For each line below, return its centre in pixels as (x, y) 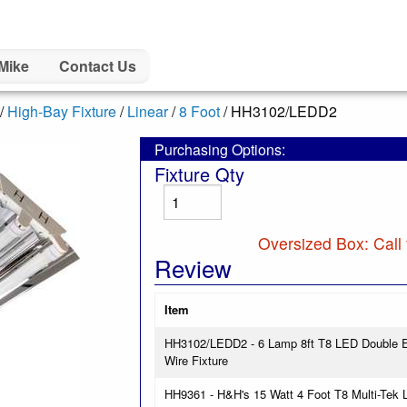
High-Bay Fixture (62, 111)
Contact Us (97, 66)
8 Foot (199, 111)
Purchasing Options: (219, 149)
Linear (148, 111)
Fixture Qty (199, 174)
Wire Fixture (196, 360)
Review (193, 268)
